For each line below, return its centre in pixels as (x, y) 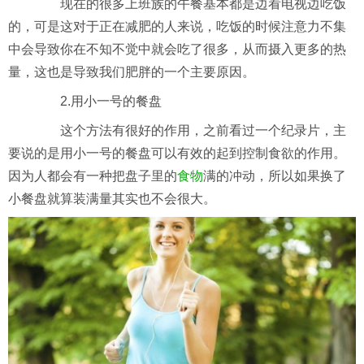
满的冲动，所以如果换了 (275, 175)
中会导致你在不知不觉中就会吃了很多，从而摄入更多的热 (177, 49)
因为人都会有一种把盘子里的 (93, 175)
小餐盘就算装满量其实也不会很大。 (112, 198)
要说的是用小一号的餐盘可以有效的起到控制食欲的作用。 (177, 153)
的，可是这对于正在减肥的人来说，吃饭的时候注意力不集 (177, 26)
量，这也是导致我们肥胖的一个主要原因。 (132, 71)
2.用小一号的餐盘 (98, 101)
